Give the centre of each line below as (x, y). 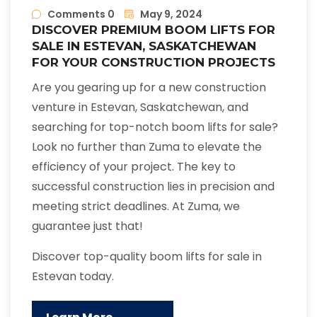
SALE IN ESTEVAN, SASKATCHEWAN (144, 46)
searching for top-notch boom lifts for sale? (155, 127)
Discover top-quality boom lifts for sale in (147, 257)
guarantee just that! (87, 226)
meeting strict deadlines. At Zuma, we (136, 207)
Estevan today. (73, 277)
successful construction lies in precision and (153, 187)
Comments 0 (81, 15)
